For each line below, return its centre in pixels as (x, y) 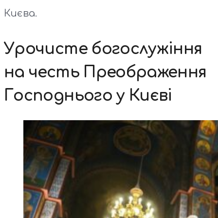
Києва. (20, 13)
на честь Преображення (105, 72)
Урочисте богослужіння (103, 49)
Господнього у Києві (88, 95)
